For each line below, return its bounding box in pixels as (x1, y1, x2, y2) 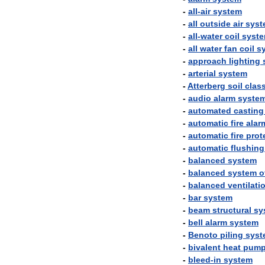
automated (188, 106, 231, 115)
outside (200, 19, 231, 28)
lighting (229, 56, 260, 66)
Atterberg (188, 81, 225, 91)
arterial (188, 69, 216, 78)
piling (220, 230, 243, 240)
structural (212, 205, 251, 215)
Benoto (188, 230, 218, 240)
